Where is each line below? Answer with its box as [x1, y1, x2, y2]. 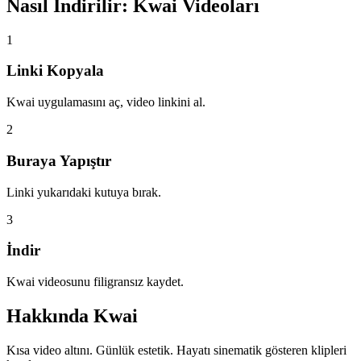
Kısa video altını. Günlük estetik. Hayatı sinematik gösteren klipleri [6, 342, 346, 357]
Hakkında [6, 305, 89, 326]
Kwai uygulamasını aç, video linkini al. [6, 95, 205, 110]
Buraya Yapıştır [6, 151, 111, 169]
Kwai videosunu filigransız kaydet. [6, 275, 184, 288]
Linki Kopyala [6, 62, 104, 80]
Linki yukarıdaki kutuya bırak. [6, 185, 161, 199]
